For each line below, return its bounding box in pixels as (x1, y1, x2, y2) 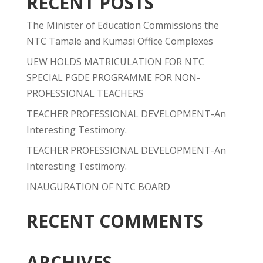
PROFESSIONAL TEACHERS (26, 86, 144, 100)
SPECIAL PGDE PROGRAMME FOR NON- (26, 70, 200, 84)
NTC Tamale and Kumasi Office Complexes (26, 34, 213, 48)
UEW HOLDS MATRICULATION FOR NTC (26, 55, 204, 68)
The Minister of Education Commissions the (26, 18, 219, 32)
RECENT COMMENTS (26, 208, 203, 233)
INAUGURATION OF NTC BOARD (26, 180, 170, 193)
